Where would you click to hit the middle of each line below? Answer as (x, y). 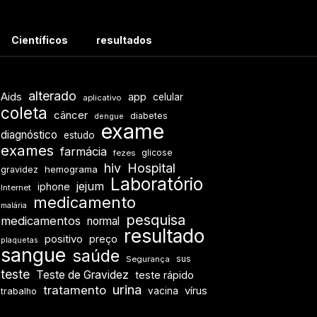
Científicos (40, 40)
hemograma (71, 169)
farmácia (83, 152)
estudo (79, 136)
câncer (71, 116)
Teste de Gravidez (82, 275)
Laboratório (157, 185)
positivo (64, 240)
